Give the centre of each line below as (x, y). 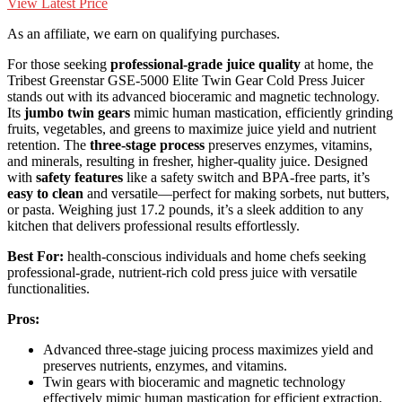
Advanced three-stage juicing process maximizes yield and (208, 350)
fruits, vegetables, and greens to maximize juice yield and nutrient (192, 129)
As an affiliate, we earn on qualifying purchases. (144, 34)
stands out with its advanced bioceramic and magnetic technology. (193, 97)
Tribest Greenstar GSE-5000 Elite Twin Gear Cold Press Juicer (186, 81)
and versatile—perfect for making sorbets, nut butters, (236, 194)
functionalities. (48, 289)
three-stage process (147, 145)
